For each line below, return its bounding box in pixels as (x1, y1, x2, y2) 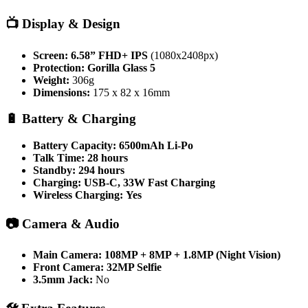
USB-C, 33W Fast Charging (84, 176, 215, 188)
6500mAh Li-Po (119, 139, 193, 151)
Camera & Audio (22, 216, 120, 231)
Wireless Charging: (33, 188, 123, 201)
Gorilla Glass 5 (87, 61, 155, 74)
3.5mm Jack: (33, 274, 93, 286)
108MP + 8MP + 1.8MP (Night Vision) (104, 249, 280, 261)
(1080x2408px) (148, 49, 218, 61)
